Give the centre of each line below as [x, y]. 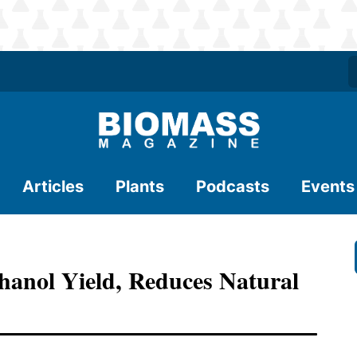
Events [328, 186]
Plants [140, 186]
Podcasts [233, 186]
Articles [53, 186]
